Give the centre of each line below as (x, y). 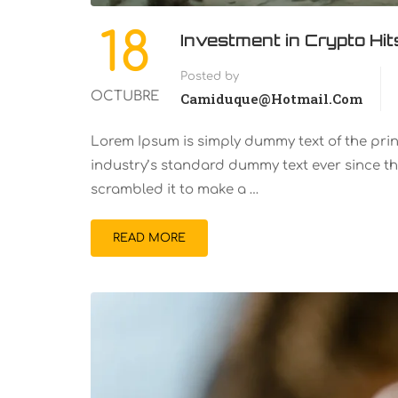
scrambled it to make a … (175, 189)
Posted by (210, 76)
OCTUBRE (125, 96)
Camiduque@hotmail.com (271, 98)
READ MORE (149, 238)
